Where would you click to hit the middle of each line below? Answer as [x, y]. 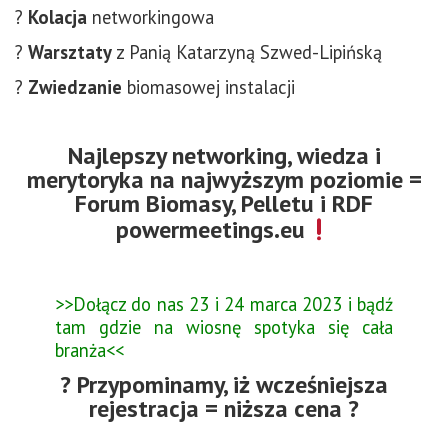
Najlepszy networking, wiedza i [224, 155]
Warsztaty [70, 51]
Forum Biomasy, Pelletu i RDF [224, 203]
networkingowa [150, 16]
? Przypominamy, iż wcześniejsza [224, 385]
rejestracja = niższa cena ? [224, 409]
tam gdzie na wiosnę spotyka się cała [224, 327]
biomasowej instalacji [208, 86]
